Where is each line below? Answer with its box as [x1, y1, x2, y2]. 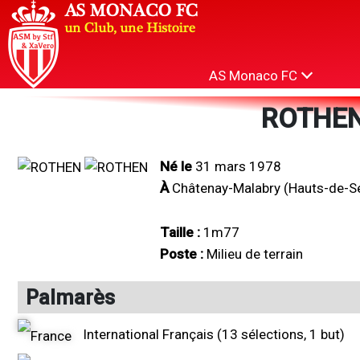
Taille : [160, 224, 203, 241]
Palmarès [26, 285, 115, 310]
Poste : [160, 246, 207, 263]
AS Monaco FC [209, 67, 301, 84]
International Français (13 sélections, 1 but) [80, 326, 345, 343]
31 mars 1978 [195, 158, 281, 174]
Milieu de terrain [207, 246, 303, 263]
